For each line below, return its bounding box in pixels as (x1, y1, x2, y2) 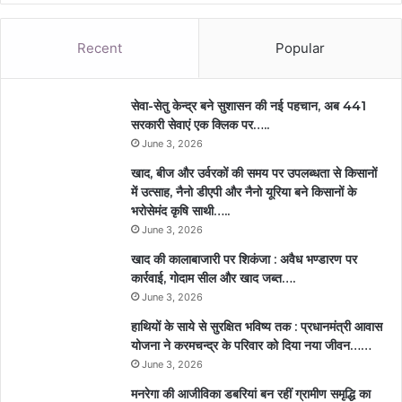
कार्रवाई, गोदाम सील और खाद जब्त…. (131, 270, 295, 287)
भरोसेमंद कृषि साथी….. (131, 203, 230, 220)
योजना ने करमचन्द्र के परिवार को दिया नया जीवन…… (131, 337, 371, 354)
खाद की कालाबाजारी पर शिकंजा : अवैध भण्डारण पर (131, 251, 357, 268)
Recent (77, 39, 122, 57)
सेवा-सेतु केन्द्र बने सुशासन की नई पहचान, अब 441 (131, 98, 366, 115)
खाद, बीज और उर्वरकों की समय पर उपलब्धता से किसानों (131, 165, 377, 182)
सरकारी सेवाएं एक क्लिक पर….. (131, 117, 269, 134)
